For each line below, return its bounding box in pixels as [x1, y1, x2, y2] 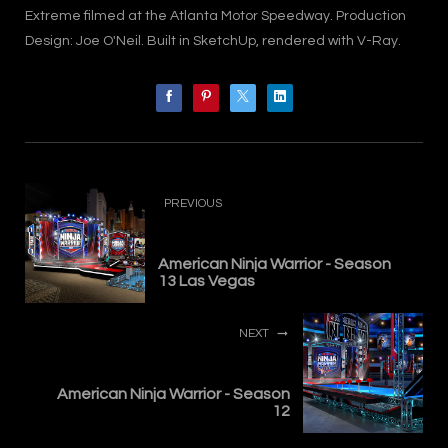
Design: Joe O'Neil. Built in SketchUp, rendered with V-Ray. [25, 33, 401, 48]
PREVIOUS [164, 196, 222, 210]
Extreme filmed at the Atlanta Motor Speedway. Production [25, 8, 406, 23]
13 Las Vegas [158, 272, 255, 289]
